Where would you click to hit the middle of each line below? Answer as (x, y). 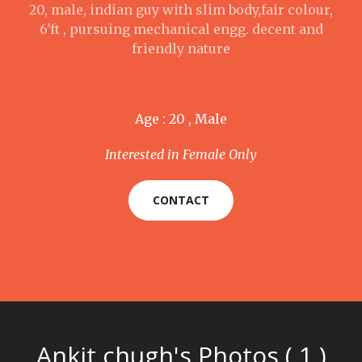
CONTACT (181, 200)
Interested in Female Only (181, 154)
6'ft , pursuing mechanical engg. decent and (181, 29)
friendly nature (181, 48)
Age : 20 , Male (181, 119)
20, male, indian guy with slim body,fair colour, (181, 10)
